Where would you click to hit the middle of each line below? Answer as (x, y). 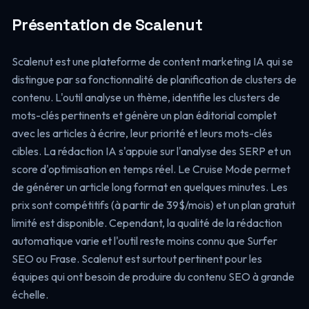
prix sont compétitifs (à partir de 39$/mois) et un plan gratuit (153, 205)
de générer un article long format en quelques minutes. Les (149, 187)
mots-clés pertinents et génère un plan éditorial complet (144, 115)
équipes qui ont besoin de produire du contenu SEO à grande (153, 277)
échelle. (30, 295)
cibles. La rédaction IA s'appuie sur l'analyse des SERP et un (151, 151)
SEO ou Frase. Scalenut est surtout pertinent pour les (137, 259)
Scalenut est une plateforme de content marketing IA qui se (152, 61)
